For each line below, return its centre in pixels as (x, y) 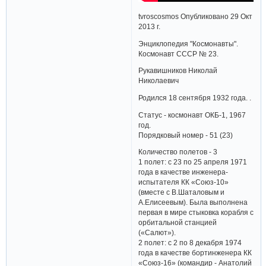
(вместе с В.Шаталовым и (182, 192)
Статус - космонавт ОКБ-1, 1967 (192, 115)
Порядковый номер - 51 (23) (186, 135)
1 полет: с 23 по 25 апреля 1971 (193, 162)
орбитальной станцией (178, 223)
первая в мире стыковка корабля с (196, 213)
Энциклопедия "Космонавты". (189, 43)
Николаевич (159, 81)
